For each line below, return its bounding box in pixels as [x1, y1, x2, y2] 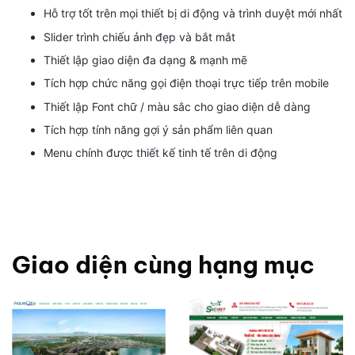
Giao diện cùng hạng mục [12, 250, 315, 281]
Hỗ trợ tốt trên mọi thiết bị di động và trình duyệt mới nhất [44, 6, 342, 21]
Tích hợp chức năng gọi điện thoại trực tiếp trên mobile [44, 76, 329, 90]
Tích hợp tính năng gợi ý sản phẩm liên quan [44, 123, 273, 137]
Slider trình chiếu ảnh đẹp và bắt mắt [44, 29, 235, 44]
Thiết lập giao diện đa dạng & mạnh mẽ [44, 52, 247, 67]
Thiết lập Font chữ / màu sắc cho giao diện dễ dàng [44, 99, 311, 113]
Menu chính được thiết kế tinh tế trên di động [44, 146, 277, 160]
